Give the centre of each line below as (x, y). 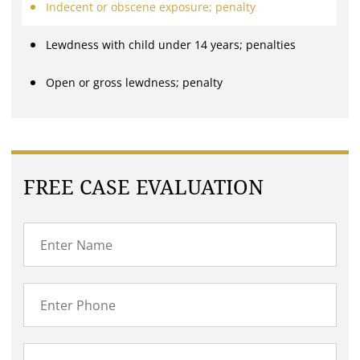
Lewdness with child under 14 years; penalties (171, 45)
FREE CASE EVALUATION (144, 188)
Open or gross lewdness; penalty (135, 83)
